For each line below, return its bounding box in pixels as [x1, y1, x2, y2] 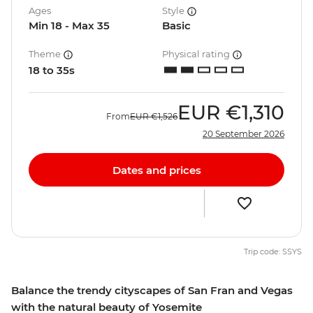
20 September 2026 [203, 129, 284, 140]
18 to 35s [29, 64, 75, 78]
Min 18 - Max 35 [29, 19, 110, 33]
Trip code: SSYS [244, 247, 302, 257]
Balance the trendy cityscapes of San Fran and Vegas [11, 284, 293, 298]
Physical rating [162, 48, 232, 60]
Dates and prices [112, 163, 201, 177]
